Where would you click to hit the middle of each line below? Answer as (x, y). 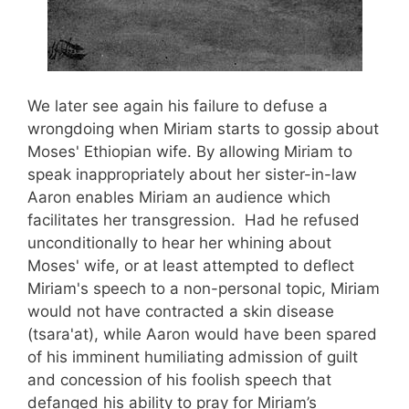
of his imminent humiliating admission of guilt (193, 357)
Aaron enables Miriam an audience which (179, 197)
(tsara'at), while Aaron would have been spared (202, 334)
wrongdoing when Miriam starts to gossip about (203, 128)
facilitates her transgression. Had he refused (194, 220)
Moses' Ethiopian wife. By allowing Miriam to (190, 151)
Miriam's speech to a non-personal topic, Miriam (204, 288)
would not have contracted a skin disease (181, 311)
